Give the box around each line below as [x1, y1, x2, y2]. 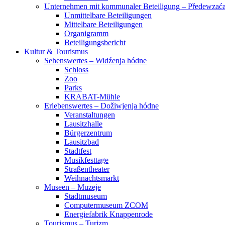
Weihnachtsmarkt [64, 174, 119, 183]
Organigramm [64, 29, 108, 38]
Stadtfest [64, 147, 91, 156]
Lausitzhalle [64, 120, 102, 129]
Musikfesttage [64, 156, 108, 165]
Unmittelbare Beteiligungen [64, 11, 152, 20]
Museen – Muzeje [44, 183, 101, 192]
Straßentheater [64, 165, 109, 174]
